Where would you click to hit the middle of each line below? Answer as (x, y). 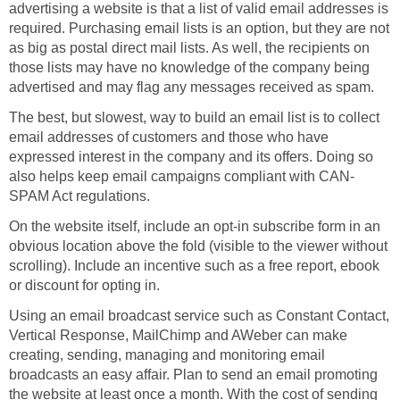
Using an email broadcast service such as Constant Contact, (199, 316)
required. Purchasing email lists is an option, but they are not (199, 29)
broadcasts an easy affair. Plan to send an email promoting (193, 375)
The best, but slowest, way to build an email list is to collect (194, 118)
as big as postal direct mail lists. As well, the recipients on (189, 48)
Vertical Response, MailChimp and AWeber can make (178, 336)
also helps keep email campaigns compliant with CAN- (182, 177)
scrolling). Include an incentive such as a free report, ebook (194, 266)
